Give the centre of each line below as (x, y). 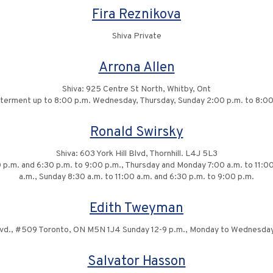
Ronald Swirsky (136, 133)
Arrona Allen (136, 68)
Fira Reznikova (136, 15)
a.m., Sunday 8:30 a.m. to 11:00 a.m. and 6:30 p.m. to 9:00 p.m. (136, 177)
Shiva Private (136, 36)
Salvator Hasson (136, 262)
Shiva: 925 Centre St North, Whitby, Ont (136, 89)
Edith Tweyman (136, 209)
